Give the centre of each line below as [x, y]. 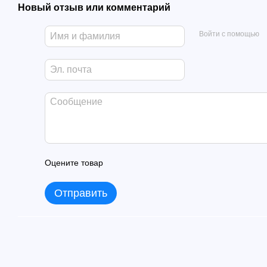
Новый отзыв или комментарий [94, 7]
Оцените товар [74, 162]
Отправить [81, 193]
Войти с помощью [229, 34]
